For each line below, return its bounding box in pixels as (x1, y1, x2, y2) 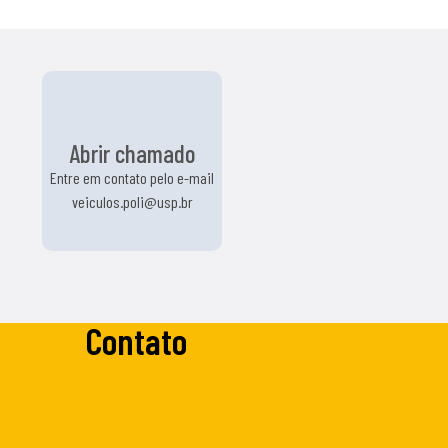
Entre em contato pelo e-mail (50, 168, 214, 187)
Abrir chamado (69, 138, 195, 168)
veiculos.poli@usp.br (71, 192, 193, 211)
